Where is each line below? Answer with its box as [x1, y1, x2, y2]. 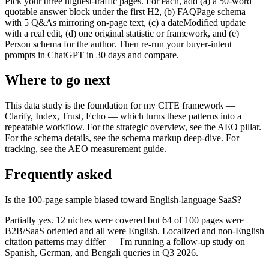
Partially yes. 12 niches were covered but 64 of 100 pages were [5, 215, 244, 226]
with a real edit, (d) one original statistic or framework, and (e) [5, 28, 239, 38]
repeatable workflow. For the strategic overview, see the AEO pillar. [5, 122, 261, 133]
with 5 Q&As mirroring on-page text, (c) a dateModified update [5, 17, 246, 28]
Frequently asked [5, 166, 112, 183]
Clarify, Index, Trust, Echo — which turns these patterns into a [5, 111, 241, 122]
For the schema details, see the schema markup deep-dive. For [5, 133, 239, 144]
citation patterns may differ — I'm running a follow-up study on [5, 237, 245, 247]
